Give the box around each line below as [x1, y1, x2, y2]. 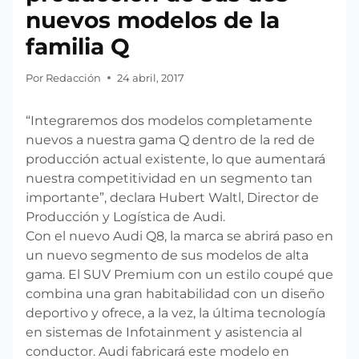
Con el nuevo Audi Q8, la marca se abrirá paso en [26, 228, 333, 244]
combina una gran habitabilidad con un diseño [26, 285, 325, 301]
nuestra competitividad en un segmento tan [26, 170, 313, 186]
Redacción [46, 71, 102, 84]
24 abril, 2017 [117, 71, 185, 84]
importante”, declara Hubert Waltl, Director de [26, 189, 319, 205]
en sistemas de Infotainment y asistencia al [26, 324, 302, 340]
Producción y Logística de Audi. [26, 208, 225, 224]
